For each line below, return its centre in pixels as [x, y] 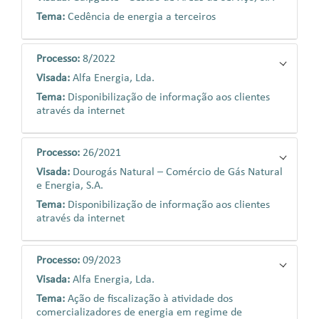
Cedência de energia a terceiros [142, 17]
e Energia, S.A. [70, 186]
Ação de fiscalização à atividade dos [150, 299]
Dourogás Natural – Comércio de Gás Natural [178, 172]
